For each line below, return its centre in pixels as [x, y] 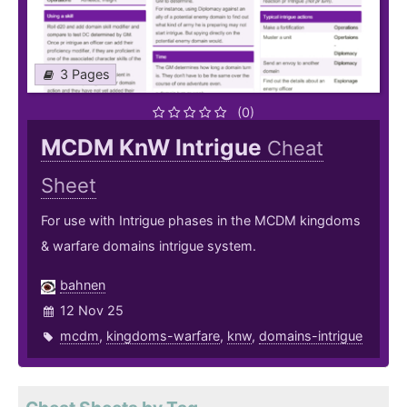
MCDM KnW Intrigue [154, 148]
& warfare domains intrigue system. [149, 246]
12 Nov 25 [92, 311]
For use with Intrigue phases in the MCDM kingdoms [201, 221]
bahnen [83, 285]
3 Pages [85, 74]
